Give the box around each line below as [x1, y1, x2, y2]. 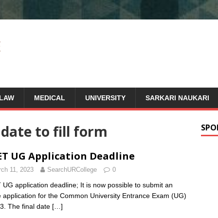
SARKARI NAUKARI [145, 94, 209, 102]
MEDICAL [34, 94, 65, 102]
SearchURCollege [47, 166, 97, 173]
